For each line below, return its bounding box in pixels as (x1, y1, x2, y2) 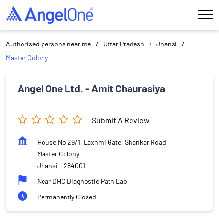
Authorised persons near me (6, 39, 91, 48)
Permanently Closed (37, 192, 96, 201)
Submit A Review (92, 115, 150, 125)
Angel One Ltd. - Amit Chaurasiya (18, 82, 165, 94)
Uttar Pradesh (103, 39, 144, 48)
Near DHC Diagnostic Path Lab (37, 176, 127, 185)
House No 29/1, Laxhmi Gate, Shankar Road (37, 137, 166, 146)
